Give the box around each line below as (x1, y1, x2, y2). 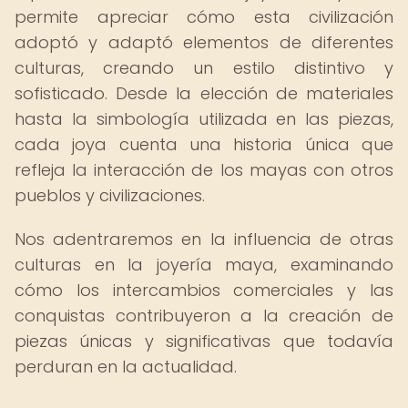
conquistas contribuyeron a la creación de (15, 304, 393, 327)
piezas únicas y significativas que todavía (15, 330, 393, 352)
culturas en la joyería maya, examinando (15, 253, 393, 276)
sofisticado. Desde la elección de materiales (15, 82, 393, 105)
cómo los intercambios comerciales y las (15, 279, 393, 301)
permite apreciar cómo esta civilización (15, 5, 393, 28)
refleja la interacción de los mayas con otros (15, 158, 393, 181)
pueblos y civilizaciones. (15, 184, 205, 207)
